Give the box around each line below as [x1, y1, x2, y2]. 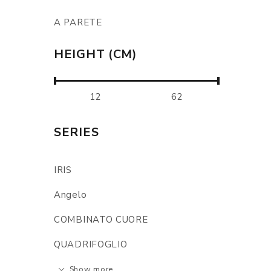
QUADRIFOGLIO [54, 238, 128, 250]
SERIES [54, 124, 99, 140]
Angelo [54, 189, 87, 201]
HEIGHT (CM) [54, 46, 137, 62]
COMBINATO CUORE [54, 214, 148, 226]
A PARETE [54, 16, 102, 28]
